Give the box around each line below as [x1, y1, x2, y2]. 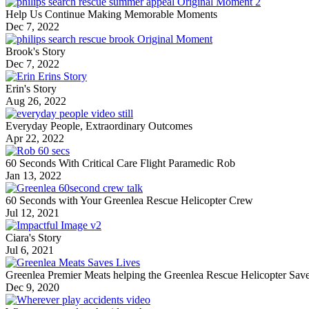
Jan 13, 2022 [6, 169, 61, 181]
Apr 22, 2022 [6, 132, 64, 144]
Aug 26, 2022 [6, 94, 66, 107]
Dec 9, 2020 [6, 281, 59, 293]
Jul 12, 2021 [6, 206, 59, 219]
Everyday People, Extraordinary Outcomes [6, 119, 192, 132]
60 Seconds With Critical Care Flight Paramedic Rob [6, 157, 235, 169]
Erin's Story [6, 82, 57, 94]
